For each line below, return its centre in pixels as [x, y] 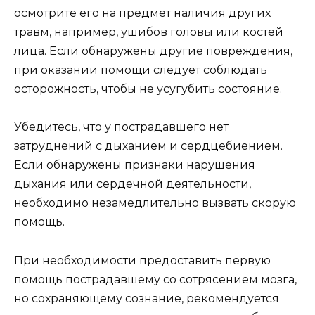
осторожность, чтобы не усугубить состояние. [148, 89]
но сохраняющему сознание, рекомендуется [147, 298]
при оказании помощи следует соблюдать [141, 70]
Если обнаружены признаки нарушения [135, 165]
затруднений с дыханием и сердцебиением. [148, 146]
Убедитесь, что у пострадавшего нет [121, 127]
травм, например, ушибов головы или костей [149, 32]
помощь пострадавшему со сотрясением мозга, [155, 279]
